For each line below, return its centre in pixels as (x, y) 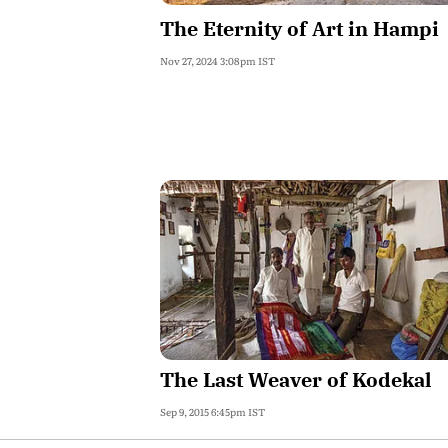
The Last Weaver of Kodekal (296, 379)
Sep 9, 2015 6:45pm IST (212, 411)
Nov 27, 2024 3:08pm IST (217, 60)
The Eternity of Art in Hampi (299, 28)
